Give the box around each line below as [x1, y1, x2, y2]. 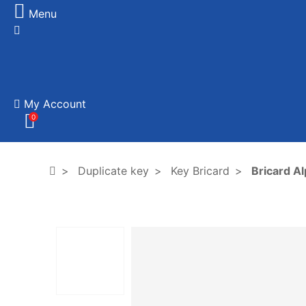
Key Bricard [171, 164, 229, 178]
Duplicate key [78, 164, 149, 178]
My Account [24, 97, 86, 111]
